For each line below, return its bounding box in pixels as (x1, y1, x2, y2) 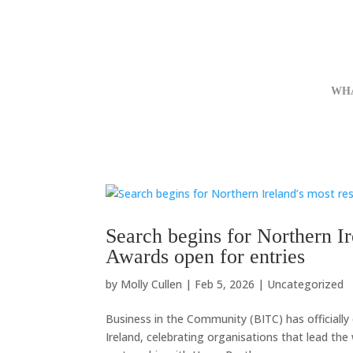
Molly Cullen (121, 277, 183, 292)
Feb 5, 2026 (195, 277, 255, 292)
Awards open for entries (106, 245, 306, 268)
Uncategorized (267, 277, 344, 292)
